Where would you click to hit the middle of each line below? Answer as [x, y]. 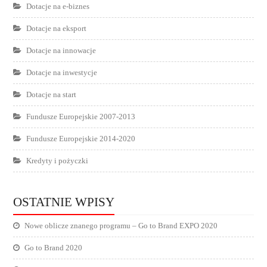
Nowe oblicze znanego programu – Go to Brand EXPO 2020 [121, 226]
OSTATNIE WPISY [64, 202]
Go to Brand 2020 [54, 248]
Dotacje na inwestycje [62, 72]
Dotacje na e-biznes [58, 6]
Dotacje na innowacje [61, 50]
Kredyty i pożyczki [58, 161]
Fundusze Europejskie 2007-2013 [81, 117]
